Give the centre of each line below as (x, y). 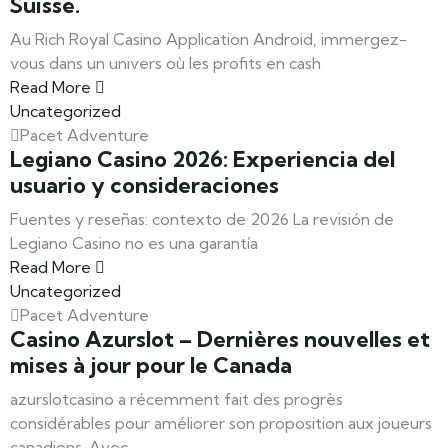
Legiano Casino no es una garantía (134, 243)
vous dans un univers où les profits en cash (165, 63)
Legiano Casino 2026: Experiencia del (202, 160)
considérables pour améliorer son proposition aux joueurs (221, 423)
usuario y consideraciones (144, 186)
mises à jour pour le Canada (151, 366)
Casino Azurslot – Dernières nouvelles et (220, 340)
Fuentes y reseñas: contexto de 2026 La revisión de (202, 219)
